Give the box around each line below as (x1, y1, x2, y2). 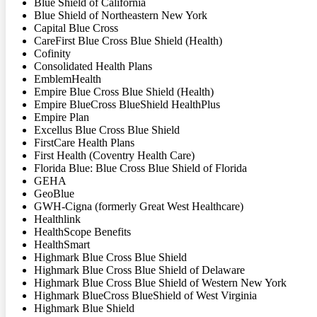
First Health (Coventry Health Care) (34, 149, 195, 161)
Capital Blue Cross (34, 21, 118, 34)
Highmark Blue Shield (34, 301, 134, 314)
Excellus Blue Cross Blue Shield (34, 123, 180, 136)
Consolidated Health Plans (34, 59, 152, 72)
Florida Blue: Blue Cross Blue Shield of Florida (34, 161, 247, 174)
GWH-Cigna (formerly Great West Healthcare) (34, 200, 243, 212)
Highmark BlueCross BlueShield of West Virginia (34, 289, 257, 301)
